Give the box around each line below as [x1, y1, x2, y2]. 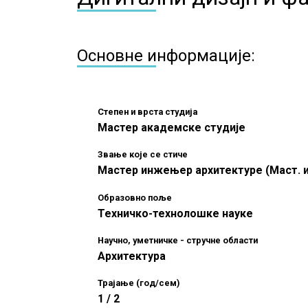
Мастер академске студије [98, 120, 245, 134]
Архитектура [98, 249, 166, 263]
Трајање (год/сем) [98, 278, 180, 289]
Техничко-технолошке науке [98, 206, 253, 220]
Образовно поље [98, 192, 172, 203]
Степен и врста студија [98, 106, 197, 117]
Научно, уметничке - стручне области [98, 234, 258, 245]
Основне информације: [77, 45, 255, 65]
